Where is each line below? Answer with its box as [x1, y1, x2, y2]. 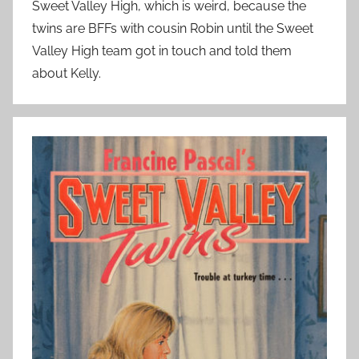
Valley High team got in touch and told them [32, 43, 292, 58]
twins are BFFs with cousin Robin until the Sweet [32, 21, 313, 36]
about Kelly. [32, 66, 101, 81]
